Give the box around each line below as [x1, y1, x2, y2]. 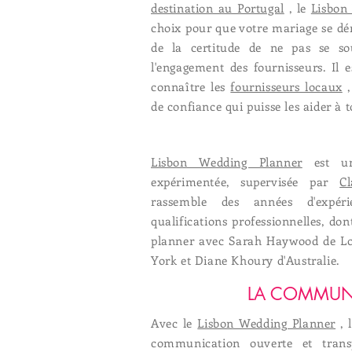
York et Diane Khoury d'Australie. [151, 252, 339, 268]
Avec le [151, 315, 198, 331]
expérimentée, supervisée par [151, 174, 340, 189]
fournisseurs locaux [230, 79, 343, 94]
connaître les [151, 79, 231, 94]
